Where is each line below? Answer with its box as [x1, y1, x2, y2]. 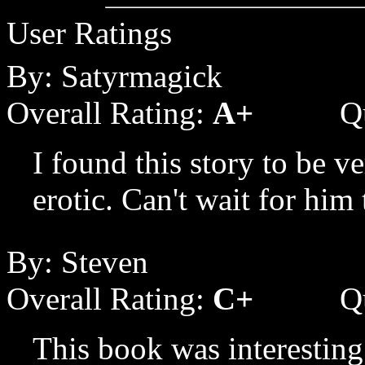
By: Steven [7, 244, 148, 279]
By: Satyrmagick [7, 59, 222, 94]
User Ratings [7, 15, 172, 51]
